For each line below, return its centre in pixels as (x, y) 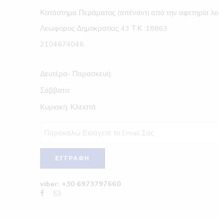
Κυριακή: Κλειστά (68, 107)
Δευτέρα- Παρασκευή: (76, 74)
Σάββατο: (55, 91)
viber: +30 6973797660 (80, 184)
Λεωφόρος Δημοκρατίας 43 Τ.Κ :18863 (104, 29)
